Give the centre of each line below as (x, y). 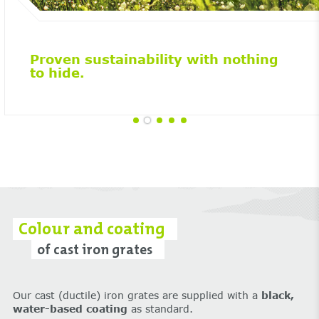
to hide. (57, 73)
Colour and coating (91, 229)
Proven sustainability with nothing (154, 59)
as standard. (160, 308)
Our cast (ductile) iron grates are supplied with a (137, 295)
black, (277, 295)
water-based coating (70, 308)
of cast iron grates (95, 249)
